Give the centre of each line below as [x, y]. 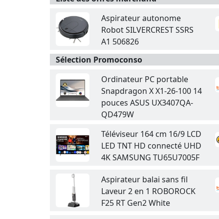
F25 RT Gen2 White [136, 203]
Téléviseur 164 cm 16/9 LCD [151, 134]
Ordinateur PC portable [145, 79]
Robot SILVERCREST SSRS [147, 30]
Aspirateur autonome [141, 18]
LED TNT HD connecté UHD [151, 146]
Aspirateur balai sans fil [144, 179]
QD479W [118, 114]
